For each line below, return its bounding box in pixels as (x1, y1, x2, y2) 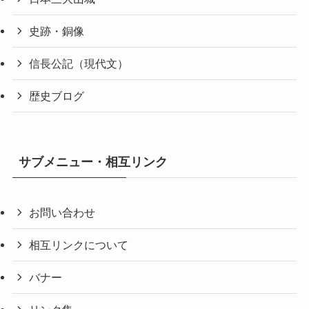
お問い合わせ (29, 206, 96, 219)
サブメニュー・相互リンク (18, 154, 168, 169)
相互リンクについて (29, 238, 129, 251)
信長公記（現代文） (29, 57, 129, 70)
